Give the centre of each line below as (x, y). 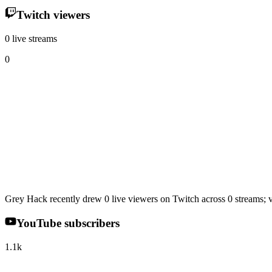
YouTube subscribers (68, 223)
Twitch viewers (53, 15)
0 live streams (31, 38)
